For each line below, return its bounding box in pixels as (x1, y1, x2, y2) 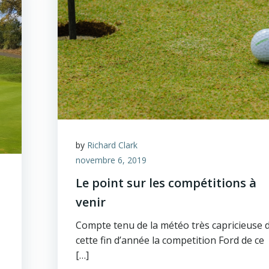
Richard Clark (87, 139, 138, 151)
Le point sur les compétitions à (76, 175, 257, 191)
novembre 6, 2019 (76, 154, 147, 166)
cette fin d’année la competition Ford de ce (76, 234, 265, 247)
